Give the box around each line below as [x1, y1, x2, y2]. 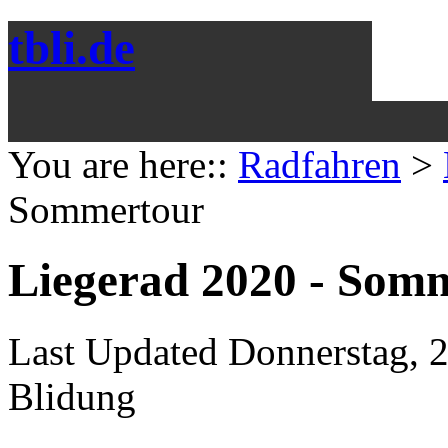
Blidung [8, 374, 136, 418]
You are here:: [8, 142, 238, 186]
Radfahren [238, 142, 401, 186]
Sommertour [8, 187, 204, 231]
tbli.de [8, 22, 135, 75]
